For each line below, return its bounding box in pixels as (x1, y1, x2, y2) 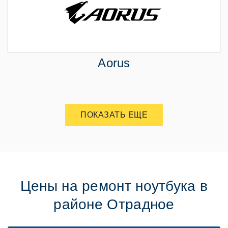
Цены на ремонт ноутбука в (20, 178, 208, 194)
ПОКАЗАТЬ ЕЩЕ (80, 110, 148, 120)
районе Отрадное (53, 196, 175, 213)
